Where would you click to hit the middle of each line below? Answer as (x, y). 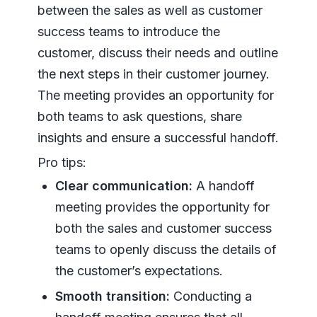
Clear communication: (123, 186)
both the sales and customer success (163, 229)
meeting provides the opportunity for (162, 207)
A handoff (223, 186)
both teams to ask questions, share (139, 117)
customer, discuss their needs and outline (157, 53)
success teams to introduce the (128, 32)
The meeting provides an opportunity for (155, 96)
